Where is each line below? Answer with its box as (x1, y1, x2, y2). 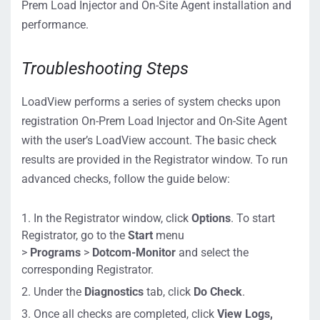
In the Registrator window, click (34, 211, 191, 225)
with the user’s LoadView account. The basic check (21, 134, 276, 147)
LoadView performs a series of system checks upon (21, 95, 281, 109)
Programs (30, 246, 81, 259)
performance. (21, 18, 89, 31)
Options (191, 211, 231, 225)
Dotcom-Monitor (92, 246, 179, 259)
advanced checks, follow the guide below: (21, 172, 230, 186)
